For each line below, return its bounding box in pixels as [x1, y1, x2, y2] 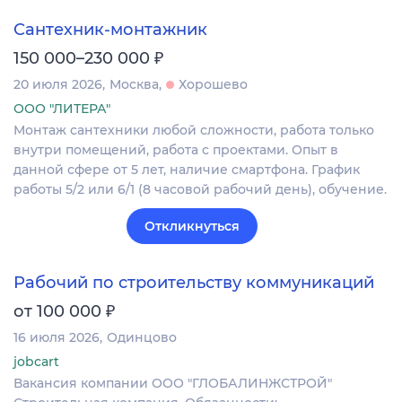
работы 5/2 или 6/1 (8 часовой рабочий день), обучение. [13, 181, 387, 198]
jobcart [13, 354, 59, 371]
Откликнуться [144, 218, 240, 235]
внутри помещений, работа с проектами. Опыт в [13, 142, 338, 159]
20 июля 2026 [13, 76, 102, 93]
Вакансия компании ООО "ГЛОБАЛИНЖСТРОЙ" [13, 375, 332, 392]
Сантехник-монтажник [13, 20, 207, 40]
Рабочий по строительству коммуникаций [13, 273, 374, 293]
